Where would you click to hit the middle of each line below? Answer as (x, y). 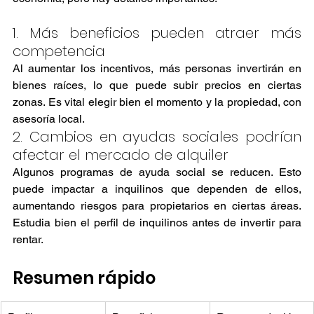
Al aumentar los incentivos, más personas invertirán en (157, 68)
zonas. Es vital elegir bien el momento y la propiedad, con (157, 102)
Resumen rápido (84, 278)
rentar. (28, 239)
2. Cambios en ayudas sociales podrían (157, 136)
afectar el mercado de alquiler (121, 155)
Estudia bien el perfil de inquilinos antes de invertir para (157, 222)
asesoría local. (49, 118)
